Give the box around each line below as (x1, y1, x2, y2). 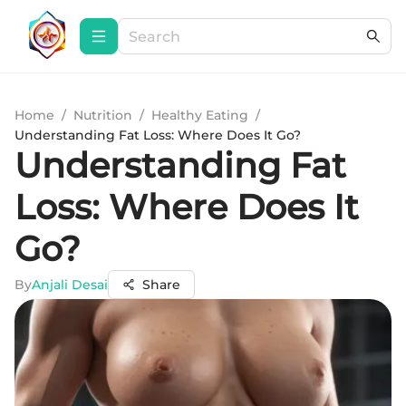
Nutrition (73, 107, 132, 123)
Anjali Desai (32, 276, 108, 293)
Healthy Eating (151, 107, 248, 123)
